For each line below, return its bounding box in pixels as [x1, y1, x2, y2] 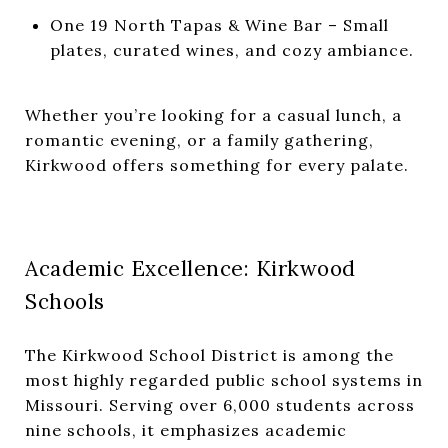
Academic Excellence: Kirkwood [25, 254, 356, 282]
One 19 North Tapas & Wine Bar [49, 14, 323, 35]
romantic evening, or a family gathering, [25, 129, 374, 150]
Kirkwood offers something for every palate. [25, 154, 409, 175]
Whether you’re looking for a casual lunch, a [25, 104, 402, 125]
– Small [322, 14, 389, 35]
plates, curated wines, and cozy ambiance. [49, 39, 414, 60]
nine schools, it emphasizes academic [25, 419, 347, 440]
